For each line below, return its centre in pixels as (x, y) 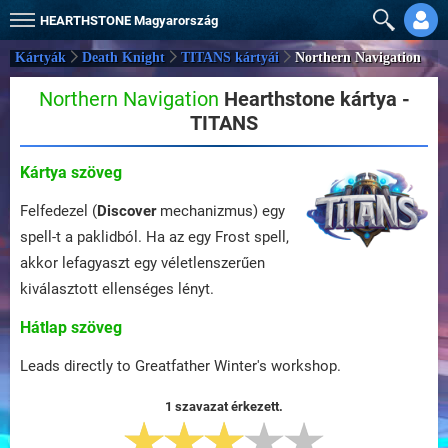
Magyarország (176, 20)
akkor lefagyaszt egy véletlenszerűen (142, 263)
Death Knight (123, 58)
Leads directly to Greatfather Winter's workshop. (180, 366)
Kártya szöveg (71, 172)
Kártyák (40, 58)
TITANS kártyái (230, 58)
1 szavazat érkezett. (224, 406)
